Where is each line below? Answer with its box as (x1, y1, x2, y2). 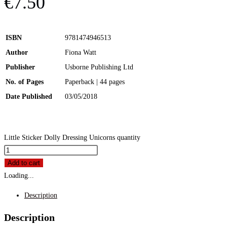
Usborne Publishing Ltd (65, 63, 133, 71)
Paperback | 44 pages (65, 78, 125, 86)
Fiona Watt (65, 49, 96, 57)
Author (6, 49, 28, 57)
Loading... (4, 172, 34, 180)
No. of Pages (6, 78, 44, 86)
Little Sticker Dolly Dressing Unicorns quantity (4, 134, 140, 142)
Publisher (6, 63, 35, 71)
